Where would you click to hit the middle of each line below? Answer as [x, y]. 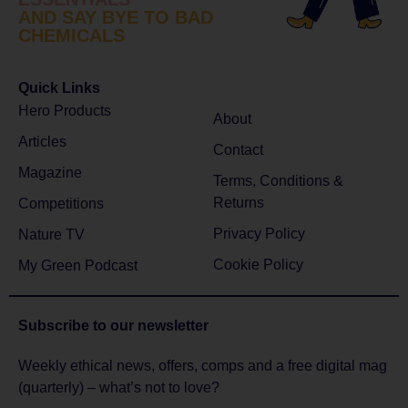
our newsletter [159, 325]
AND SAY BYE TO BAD [116, 17]
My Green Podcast [78, 265]
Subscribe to [64, 325]
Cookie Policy [258, 264]
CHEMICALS [71, 35]
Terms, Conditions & [278, 180]
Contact [238, 149]
